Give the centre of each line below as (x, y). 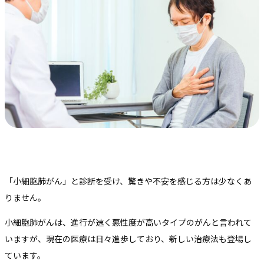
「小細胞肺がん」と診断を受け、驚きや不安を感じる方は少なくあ (128, 181)
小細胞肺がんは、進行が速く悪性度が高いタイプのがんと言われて (128, 222)
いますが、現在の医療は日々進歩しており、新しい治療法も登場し (128, 238)
